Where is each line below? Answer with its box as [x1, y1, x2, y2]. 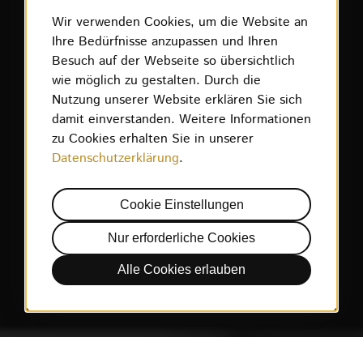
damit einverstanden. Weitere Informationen [52, 110, 311, 130]
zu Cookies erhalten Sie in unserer [52, 130, 254, 149]
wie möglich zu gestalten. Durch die [52, 71, 261, 91]
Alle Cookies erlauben [117, 263, 246, 277]
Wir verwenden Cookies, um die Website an [52, 13, 308, 32]
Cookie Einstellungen [119, 197, 244, 211]
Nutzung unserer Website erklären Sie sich [52, 91, 302, 110]
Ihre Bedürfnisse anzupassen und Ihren [52, 32, 278, 52]
